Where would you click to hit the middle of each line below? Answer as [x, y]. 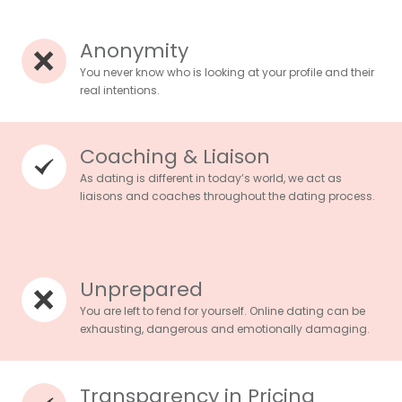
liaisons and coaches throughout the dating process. [227, 197]
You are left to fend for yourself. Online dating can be [223, 311]
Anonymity [134, 51]
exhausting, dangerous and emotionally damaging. [225, 329]
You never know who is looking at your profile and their [227, 73]
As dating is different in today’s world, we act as [211, 179]
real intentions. [120, 91]
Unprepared [141, 290]
